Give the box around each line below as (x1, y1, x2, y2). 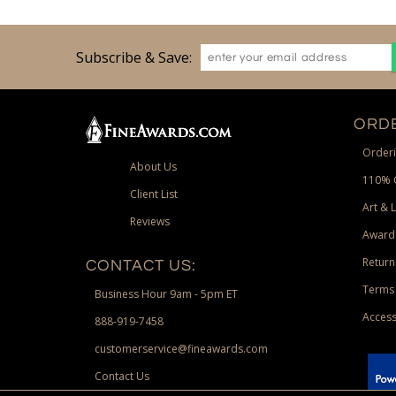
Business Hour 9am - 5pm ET (95, 286, 239, 302)
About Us (130, 159, 178, 175)
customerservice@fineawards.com (95, 341, 269, 357)
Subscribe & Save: (76, 48, 193, 67)
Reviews (130, 214, 171, 230)
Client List (130, 187, 179, 202)
